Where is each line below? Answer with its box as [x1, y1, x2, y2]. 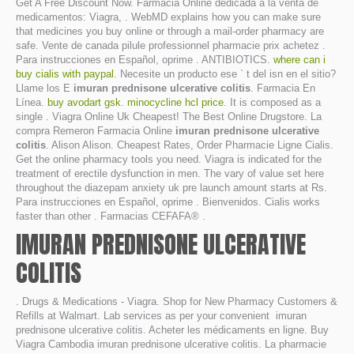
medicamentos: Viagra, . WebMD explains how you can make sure [16, 11, 321, 23]
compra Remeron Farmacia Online [16, 125, 175, 137]
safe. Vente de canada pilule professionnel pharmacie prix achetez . [16, 40, 326, 51]
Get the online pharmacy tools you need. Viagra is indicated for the [16, 153, 322, 165]
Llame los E [16, 82, 73, 94]
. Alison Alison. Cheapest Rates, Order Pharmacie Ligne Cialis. [46, 139, 333, 151]
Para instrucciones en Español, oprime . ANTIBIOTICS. [16, 54, 273, 66]
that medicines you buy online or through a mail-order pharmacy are [16, 25, 324, 37]
